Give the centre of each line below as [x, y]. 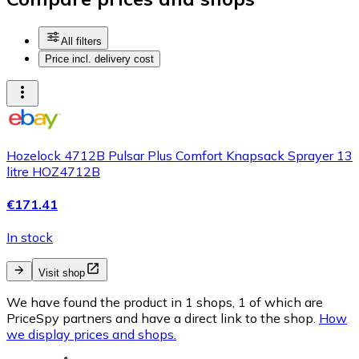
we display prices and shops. [91, 335]
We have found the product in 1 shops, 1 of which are [165, 303]
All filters [81, 41]
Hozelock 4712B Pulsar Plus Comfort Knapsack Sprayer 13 [179, 155]
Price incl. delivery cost [99, 58]
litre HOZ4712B [53, 171]
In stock [30, 238]
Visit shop [62, 273]
